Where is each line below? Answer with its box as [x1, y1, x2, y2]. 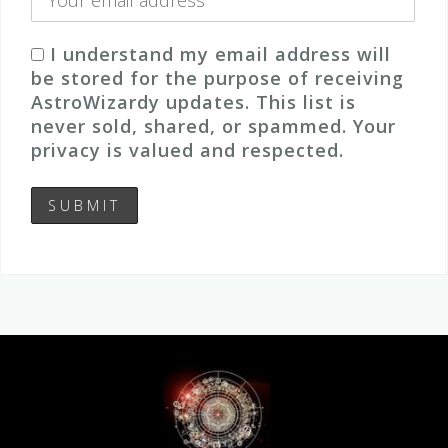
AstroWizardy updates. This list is [31, 90, 356, 114]
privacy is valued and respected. [31, 138, 344, 162]
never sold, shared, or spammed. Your [31, 114, 396, 138]
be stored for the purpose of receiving [31, 66, 404, 90]
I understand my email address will [50, 42, 391, 66]
